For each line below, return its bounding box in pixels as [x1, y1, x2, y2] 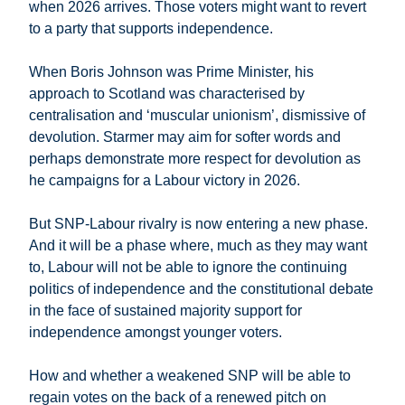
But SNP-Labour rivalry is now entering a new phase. [29, 216, 368, 232]
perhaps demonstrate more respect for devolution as [29, 151, 361, 167]
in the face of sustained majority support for [29, 303, 302, 319]
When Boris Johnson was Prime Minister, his [29, 64, 314, 80]
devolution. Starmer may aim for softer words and [29, 129, 341, 146]
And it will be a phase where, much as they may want [29, 238, 367, 254]
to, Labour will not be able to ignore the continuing [29, 259, 347, 276]
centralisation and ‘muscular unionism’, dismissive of [29, 108, 365, 124]
